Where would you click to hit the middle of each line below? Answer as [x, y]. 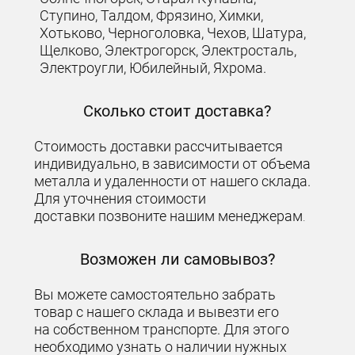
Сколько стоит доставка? [177, 111]
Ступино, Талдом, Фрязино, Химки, [152, 15]
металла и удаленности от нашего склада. [173, 181]
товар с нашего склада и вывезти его [157, 311]
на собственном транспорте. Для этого [162, 329]
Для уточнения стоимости [120, 198]
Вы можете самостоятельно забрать [155, 294]
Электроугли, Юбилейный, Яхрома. [153, 67]
